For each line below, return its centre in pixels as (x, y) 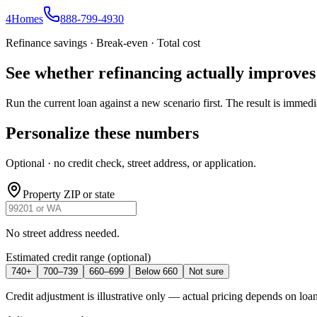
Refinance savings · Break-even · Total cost (103, 43)
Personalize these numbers (102, 133)
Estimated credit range (55, 257)
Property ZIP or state (69, 194)
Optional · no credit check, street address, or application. (131, 163)
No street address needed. (63, 233)
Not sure (206, 271)
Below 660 (156, 271)
